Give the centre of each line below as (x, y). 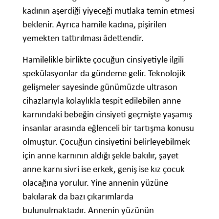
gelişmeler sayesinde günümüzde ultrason (100, 87)
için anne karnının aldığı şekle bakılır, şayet (100, 155)
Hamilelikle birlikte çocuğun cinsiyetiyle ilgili (103, 60)
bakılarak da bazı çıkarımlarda (78, 197)
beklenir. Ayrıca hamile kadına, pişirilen (95, 24)
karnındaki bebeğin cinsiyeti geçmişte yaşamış (107, 114)
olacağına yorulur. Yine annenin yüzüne (95, 183)
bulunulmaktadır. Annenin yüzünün (88, 210)
